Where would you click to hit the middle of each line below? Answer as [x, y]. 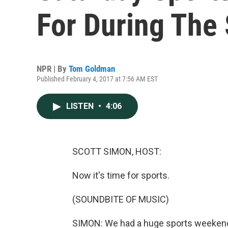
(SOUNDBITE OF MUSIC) [121, 199]
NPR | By [53, 69]
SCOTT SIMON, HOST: [117, 151]
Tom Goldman [92, 69]
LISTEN [81, 106]
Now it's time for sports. [121, 175]
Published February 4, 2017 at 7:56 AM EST [97, 79]
